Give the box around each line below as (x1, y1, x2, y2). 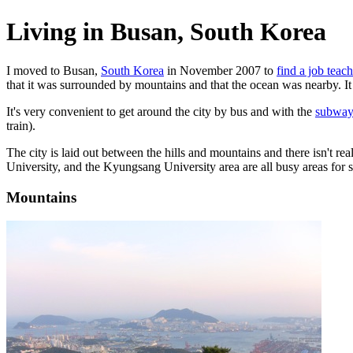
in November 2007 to (164, 63, 277, 77)
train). (6, 118, 35, 132)
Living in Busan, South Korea (6, 17, 326, 46)
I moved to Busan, (6, 63, 101, 77)
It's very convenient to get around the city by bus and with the (6, 104, 315, 118)
